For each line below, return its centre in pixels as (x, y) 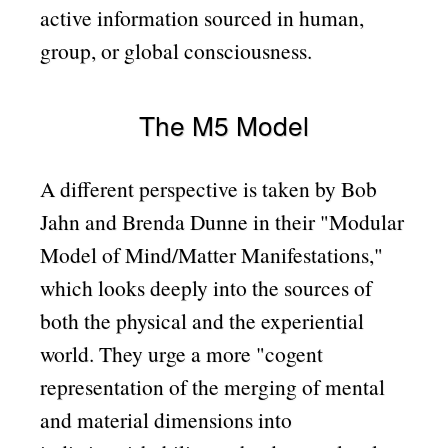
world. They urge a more (148, 353)
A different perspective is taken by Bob (209, 188)
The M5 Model (224, 125)
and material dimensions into (166, 419)
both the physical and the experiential (202, 320)
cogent (294, 353)
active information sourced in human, (202, 18)
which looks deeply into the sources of (206, 287)
